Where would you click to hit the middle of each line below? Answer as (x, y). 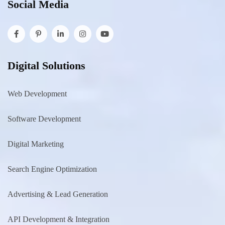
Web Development (37, 93)
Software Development (44, 119)
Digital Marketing (36, 144)
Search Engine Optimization (52, 169)
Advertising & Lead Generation (58, 194)
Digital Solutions (46, 65)
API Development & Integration (59, 219)
